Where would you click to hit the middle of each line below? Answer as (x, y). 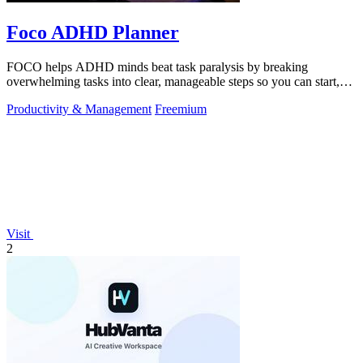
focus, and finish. (50, 96)
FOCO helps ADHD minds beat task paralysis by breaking (157, 66)
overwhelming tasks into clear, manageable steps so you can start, (173, 81)
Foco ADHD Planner (93, 32)
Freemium (181, 109)
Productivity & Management (79, 109)
